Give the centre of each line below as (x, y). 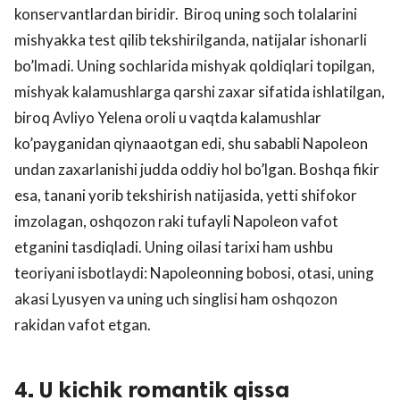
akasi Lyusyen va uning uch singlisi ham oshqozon (176, 299)
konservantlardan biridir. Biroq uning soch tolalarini (186, 14)
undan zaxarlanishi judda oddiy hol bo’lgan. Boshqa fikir (197, 170)
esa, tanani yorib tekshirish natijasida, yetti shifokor (186, 196)
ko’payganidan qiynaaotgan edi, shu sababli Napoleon (191, 144)
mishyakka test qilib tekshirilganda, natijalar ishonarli (191, 40)
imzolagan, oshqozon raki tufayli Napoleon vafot (176, 221)
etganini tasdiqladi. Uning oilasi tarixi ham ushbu (174, 247)
